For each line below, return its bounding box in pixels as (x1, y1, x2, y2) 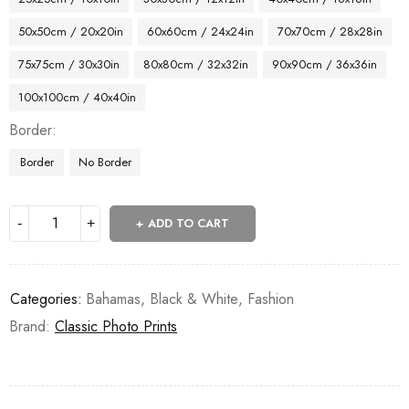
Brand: (9, 315, 55, 337)
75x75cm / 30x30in (18, 55, 120, 73)
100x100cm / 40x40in (18, 88, 136, 106)
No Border (79, 152, 131, 171)
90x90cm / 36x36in (272, 55, 377, 73)
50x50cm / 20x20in (18, 22, 123, 40)
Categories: (10, 288, 82, 309)
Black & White (150, 288, 238, 309)
